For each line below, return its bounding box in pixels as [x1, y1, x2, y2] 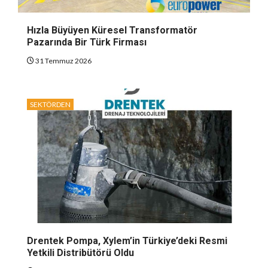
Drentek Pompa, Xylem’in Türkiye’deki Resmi [27, 235, 227, 247]
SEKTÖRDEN [30, 100, 71, 109]
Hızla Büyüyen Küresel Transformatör [27, 25, 197, 36]
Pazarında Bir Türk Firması [27, 36, 147, 48]
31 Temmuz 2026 [34, 56, 92, 66]
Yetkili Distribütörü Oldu [27, 247, 134, 259]
